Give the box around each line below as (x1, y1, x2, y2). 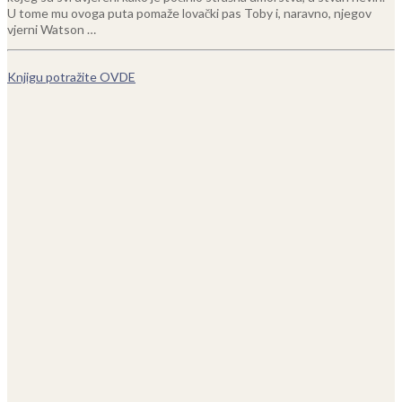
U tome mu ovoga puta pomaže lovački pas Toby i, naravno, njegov (7, 4, 371, 21)
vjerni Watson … (7, 21, 96, 37)
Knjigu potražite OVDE (7, 68, 135, 84)
